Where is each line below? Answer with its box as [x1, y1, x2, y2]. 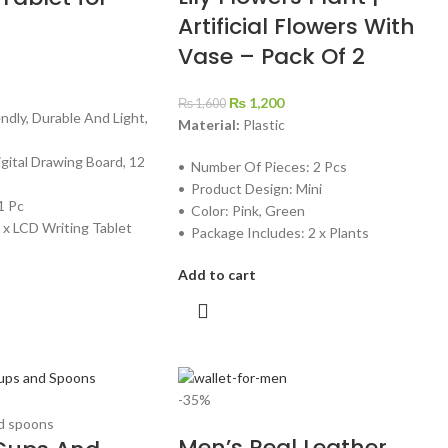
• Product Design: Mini [177, 179, 322, 197]
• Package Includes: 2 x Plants [177, 223, 369, 241]
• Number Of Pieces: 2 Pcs [177, 157, 347, 175]
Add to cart [177, 265, 256, 283]
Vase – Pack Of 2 [177, 40, 365, 72]
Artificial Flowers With [177, 10, 415, 42]
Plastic [239, 115, 285, 133]
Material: [177, 115, 240, 133]
